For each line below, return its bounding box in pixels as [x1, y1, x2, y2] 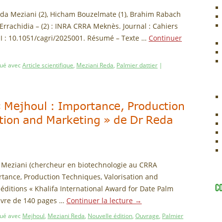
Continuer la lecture [66, 196, 135, 205]
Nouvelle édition [88, 212, 132, 220]
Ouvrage [135, 212, 159, 220]
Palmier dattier [116, 61, 158, 69]
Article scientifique [22, 61, 73, 69]
